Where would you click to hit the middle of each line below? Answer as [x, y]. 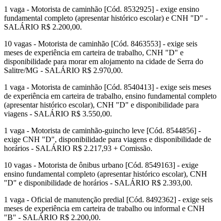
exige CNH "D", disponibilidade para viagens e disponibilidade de [108, 140]
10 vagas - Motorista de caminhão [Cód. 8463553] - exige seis [101, 44]
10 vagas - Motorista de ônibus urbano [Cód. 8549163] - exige [101, 165]
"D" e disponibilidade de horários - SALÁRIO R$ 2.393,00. [98, 183]
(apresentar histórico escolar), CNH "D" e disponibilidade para [101, 105]
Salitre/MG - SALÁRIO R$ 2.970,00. [63, 71]
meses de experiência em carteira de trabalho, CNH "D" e [94, 53]
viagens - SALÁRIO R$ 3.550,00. [58, 114]
